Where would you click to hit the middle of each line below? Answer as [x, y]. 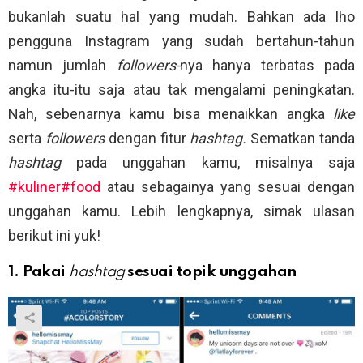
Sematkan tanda [303, 139]
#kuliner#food [54, 187]
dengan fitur [149, 139]
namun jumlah [62, 66]
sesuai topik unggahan [212, 272]
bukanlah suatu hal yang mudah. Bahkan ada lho [181, 17]
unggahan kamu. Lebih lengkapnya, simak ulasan [181, 211]
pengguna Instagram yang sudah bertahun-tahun [181, 41]
